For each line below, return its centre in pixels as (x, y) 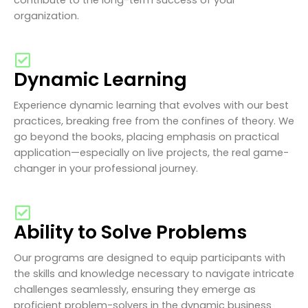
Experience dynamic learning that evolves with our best (151, 105)
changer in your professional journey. (106, 168)
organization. (46, 15)
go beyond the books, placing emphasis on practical (146, 136)
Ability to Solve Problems (130, 232)
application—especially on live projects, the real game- (151, 152)
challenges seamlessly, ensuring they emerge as (135, 289)
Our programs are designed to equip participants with (150, 257)
